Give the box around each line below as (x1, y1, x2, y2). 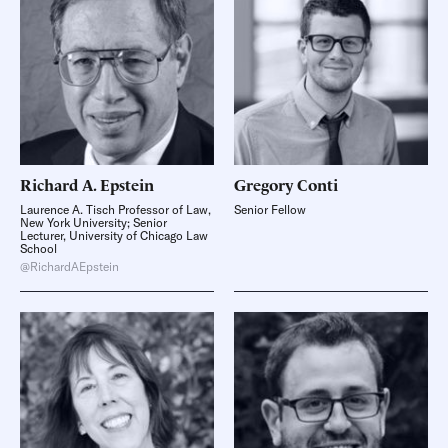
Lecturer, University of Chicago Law (20, 228, 208, 243)
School (20, 241, 57, 256)
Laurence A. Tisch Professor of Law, (20, 202, 211, 217)
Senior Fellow (234, 202, 306, 217)
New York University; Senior (20, 215, 167, 230)
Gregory (234, 173, 293, 195)
